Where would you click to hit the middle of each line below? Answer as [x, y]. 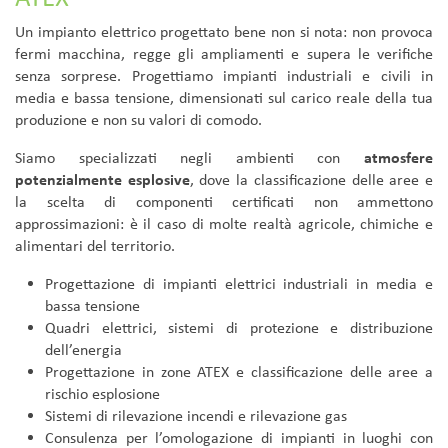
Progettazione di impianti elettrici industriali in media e [239, 284]
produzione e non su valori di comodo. [138, 120]
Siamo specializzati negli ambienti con [189, 158]
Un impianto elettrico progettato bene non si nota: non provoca [224, 32]
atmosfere [398, 158]
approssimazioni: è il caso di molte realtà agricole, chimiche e [224, 224]
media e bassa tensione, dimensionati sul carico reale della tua [224, 98]
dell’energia [83, 350]
